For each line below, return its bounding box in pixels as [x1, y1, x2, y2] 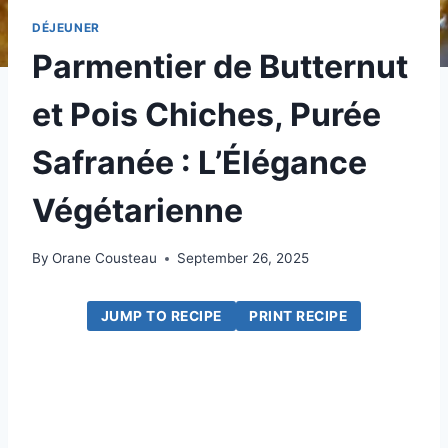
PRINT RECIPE [249, 308, 348, 325]
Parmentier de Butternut [32, 46, 408, 86]
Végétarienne [32, 190, 243, 230]
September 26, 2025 [177, 250, 310, 267]
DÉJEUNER [32, 19, 100, 35]
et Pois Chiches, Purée [32, 94, 381, 134]
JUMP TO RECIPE [100, 308, 222, 325]
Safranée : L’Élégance [32, 142, 367, 182]
